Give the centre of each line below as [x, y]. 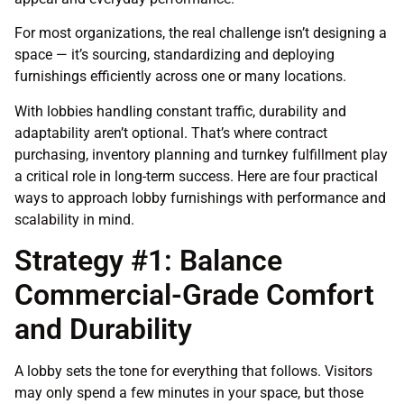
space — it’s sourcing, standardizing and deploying [174, 55]
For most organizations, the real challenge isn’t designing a [201, 33]
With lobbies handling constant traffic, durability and [180, 111]
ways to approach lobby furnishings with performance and [200, 197]
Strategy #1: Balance [148, 261]
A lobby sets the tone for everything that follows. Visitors [193, 372]
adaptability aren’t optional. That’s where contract [171, 133]
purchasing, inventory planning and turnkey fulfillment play [201, 154]
